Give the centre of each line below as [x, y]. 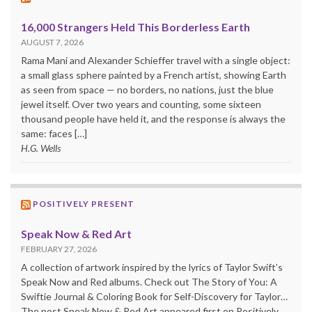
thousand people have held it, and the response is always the [153, 118]
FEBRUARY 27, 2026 [59, 249]
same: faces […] [54, 133]
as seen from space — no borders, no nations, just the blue [147, 89]
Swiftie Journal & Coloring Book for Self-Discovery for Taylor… [154, 296]
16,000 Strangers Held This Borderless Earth [135, 26]
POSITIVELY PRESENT [84, 203]
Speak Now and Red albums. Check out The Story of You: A [149, 281]
